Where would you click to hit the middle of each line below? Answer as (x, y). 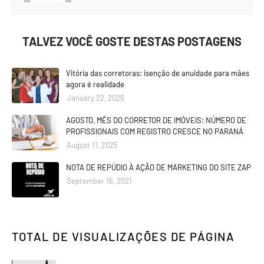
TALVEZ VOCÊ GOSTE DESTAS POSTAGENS (132, 41)
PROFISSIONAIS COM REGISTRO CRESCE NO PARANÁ (155, 131)
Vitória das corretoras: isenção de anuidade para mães (158, 73)
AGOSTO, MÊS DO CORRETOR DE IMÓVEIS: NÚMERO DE (156, 120)
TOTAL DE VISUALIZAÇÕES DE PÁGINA (123, 236)
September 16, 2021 (99, 181)
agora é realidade (95, 84)
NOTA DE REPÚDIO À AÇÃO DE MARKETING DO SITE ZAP (159, 167)
